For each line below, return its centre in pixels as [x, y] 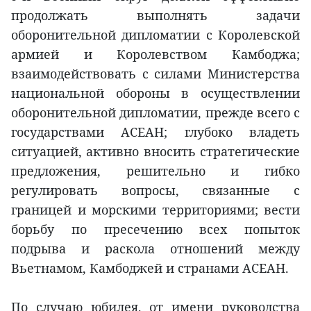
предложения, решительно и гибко [155, 171]
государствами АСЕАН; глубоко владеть [155, 132]
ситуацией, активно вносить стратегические [155, 152]
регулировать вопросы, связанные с [155, 191]
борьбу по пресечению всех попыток [155, 229]
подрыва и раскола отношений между [155, 249]
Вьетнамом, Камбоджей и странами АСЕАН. [150, 268]
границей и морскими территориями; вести [155, 210]
